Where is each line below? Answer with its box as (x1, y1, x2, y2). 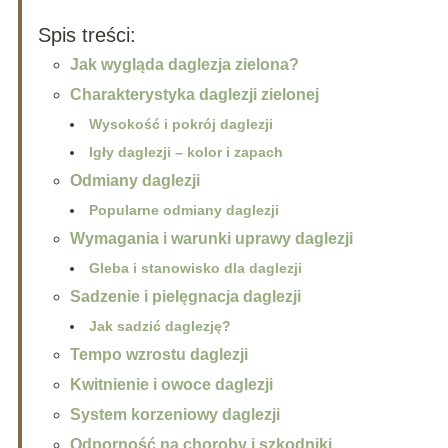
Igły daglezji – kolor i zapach (88, 144, 283, 161)
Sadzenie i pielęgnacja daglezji (69, 288, 301, 306)
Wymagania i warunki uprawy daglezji (69, 230, 353, 248)
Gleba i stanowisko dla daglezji (88, 260, 302, 277)
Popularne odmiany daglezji (88, 202, 279, 219)
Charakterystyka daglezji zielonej (69, 86, 319, 104)
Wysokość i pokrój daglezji (88, 116, 273, 133)
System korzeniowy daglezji (69, 406, 280, 424)
